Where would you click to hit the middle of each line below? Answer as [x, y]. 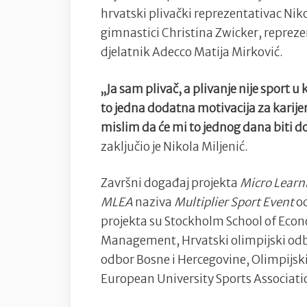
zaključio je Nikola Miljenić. [174, 146]
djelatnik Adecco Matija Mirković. [192, 52]
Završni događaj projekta [170, 183]
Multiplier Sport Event [235, 202]
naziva [155, 202]
